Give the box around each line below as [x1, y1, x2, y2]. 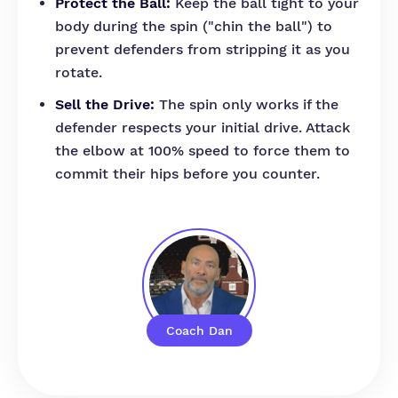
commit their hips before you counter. [55, 165, 320, 182]
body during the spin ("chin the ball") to [55, 18, 332, 35]
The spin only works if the [155, 96, 338, 113]
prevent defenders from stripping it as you [55, 41, 350, 58]
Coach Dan [166, 323, 233, 338]
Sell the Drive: [55, 96, 155, 113]
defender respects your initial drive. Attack [55, 119, 350, 136]
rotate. [55, 64, 102, 81]
